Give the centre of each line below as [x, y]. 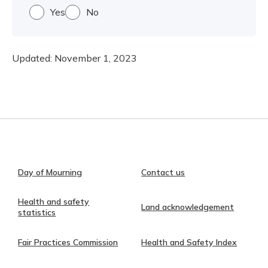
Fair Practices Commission [68, 242]
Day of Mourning [50, 172]
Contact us [163, 172]
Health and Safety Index [189, 242]
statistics [37, 213]
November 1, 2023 [96, 58]
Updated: [33, 58]
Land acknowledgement [188, 207]
